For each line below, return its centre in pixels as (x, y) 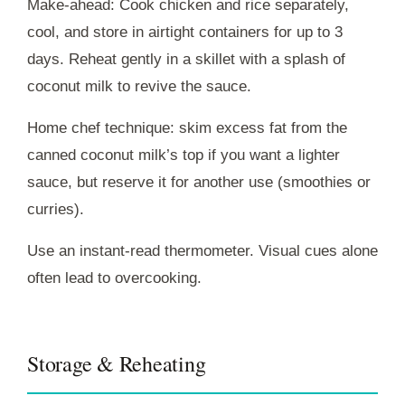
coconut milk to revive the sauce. (139, 86)
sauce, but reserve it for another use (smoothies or (199, 182)
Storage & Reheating (117, 363)
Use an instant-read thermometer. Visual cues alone (202, 250)
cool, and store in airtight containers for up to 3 (185, 32)
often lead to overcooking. (114, 278)
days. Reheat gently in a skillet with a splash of (186, 59)
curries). (56, 209)
